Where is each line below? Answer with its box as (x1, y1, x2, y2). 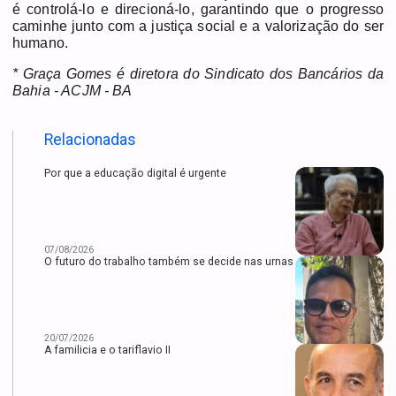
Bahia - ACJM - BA (12, 82, 136, 98)
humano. (12, 34, 69, 50)
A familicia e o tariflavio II (44, 344, 171, 357)
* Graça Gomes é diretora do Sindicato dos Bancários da (12, 65, 384, 81)
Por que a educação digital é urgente (44, 167, 226, 180)
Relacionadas (44, 131, 136, 149)
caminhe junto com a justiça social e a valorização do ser (12, 18, 384, 34)
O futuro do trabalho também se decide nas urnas (44, 255, 293, 269)
